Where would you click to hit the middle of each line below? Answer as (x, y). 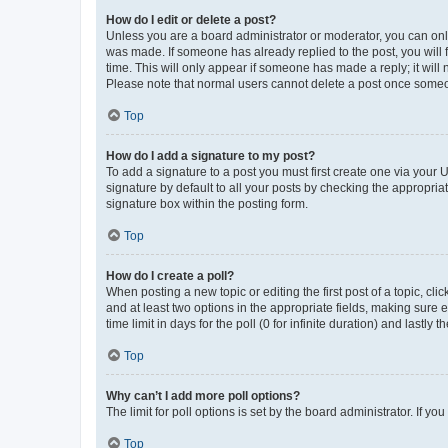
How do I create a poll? (170, 275)
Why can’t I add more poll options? (203, 395)
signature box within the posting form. (207, 203)
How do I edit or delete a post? (191, 19)
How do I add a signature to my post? (210, 155)
